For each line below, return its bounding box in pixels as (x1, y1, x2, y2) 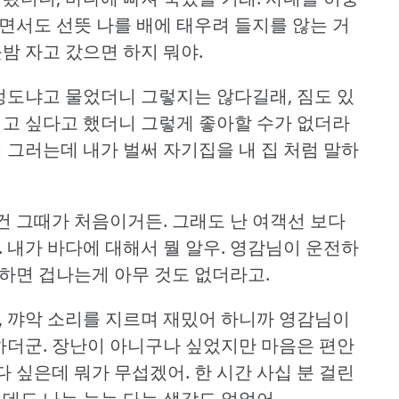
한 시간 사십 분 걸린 (194, 359, 354, 384)
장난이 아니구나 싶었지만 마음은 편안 (52, 332, 354, 357)
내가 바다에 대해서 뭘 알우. (7, 234, 225, 259)
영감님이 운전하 (230, 234, 359, 259)
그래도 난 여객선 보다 (172, 208, 346, 232)
